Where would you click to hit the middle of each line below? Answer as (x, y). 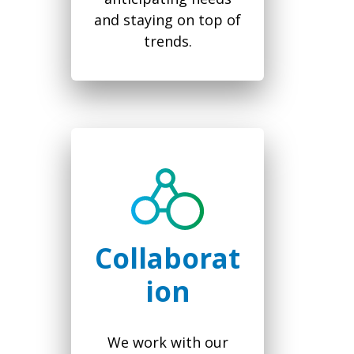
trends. (168, 41)
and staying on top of (168, 20)
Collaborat (168, 258)
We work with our (168, 343)
